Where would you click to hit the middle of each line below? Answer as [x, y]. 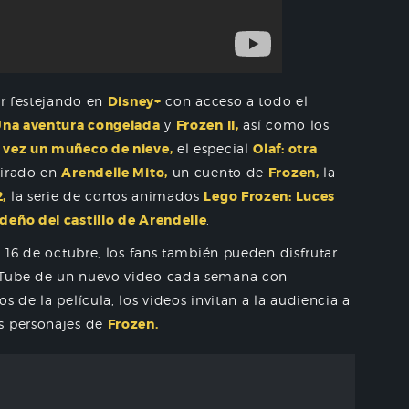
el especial [213, 148]
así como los [284, 125]
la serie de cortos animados [105, 196]
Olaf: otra [285, 149]
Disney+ [134, 101]
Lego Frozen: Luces [270, 196]
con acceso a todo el [235, 101]
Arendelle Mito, [115, 173]
